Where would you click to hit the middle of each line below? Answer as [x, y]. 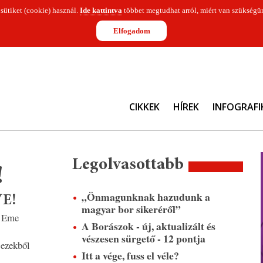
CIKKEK [144, 107]
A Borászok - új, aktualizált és [148, 226]
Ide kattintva [101, 10]
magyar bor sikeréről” [131, 209]
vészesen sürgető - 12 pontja [143, 238]
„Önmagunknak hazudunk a [146, 197]
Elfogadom [131, 31]
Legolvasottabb [128, 165]
